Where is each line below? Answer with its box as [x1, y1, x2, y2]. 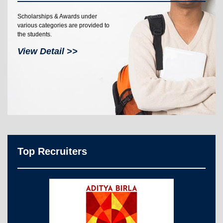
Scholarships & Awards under [17, 12, 97, 20]
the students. [17, 30, 52, 38]
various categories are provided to [17, 21, 110, 29]
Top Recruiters [17, 145, 87, 157]
